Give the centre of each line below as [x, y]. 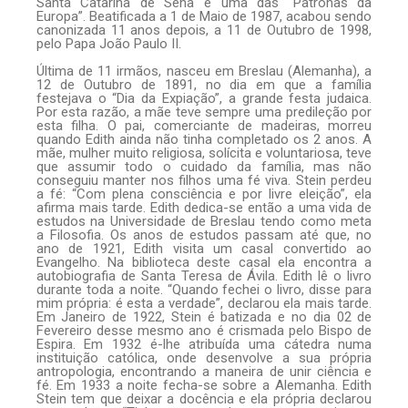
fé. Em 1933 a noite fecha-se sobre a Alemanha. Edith [204, 386]
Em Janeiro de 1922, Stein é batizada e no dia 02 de [204, 317]
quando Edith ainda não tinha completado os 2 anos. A [204, 140]
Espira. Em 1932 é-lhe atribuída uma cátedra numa [204, 345]
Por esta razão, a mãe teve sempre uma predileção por [204, 112]
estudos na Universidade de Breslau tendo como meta [204, 222]
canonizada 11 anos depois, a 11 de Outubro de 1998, [204, 31]
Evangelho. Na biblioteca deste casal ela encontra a [204, 263]
